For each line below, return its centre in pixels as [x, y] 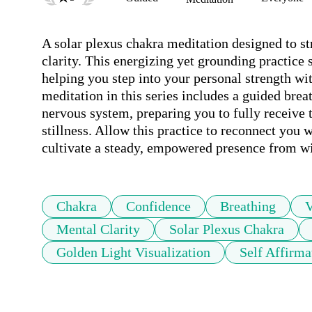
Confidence [158, 206]
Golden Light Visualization [133, 252]
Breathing [248, 206]
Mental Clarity [98, 229]
